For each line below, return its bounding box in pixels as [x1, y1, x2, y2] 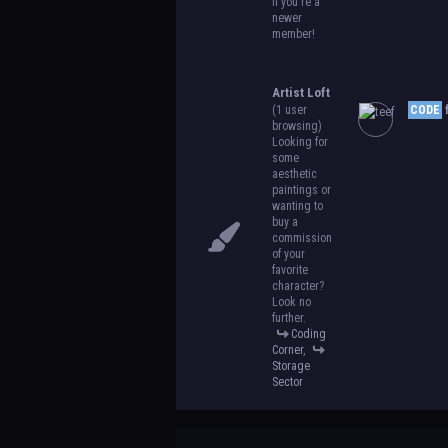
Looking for [271, 135, 328, 149]
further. [271, 311, 306, 325]
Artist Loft [271, 85, 330, 100]
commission [271, 231, 332, 245]
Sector [271, 375, 303, 389]
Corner [271, 343, 303, 357]
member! [271, 27, 315, 41]
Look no [271, 295, 311, 309]
